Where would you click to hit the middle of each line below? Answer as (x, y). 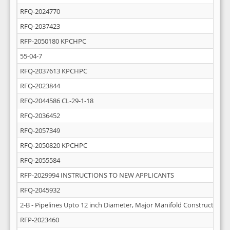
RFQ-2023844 (40, 86)
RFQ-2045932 (40, 190)
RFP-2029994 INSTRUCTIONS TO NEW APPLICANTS (97, 175)
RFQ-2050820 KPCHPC (54, 145)
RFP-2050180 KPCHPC (53, 41)
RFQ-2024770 (40, 11)
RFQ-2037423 (40, 26)
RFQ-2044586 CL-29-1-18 (57, 101)
